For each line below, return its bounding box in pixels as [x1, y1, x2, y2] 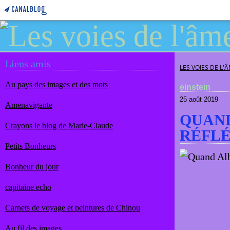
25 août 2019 [180, 95, 218, 103]
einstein [180, 83, 210, 91]
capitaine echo [5, 183, 51, 191]
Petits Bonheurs [5, 142, 56, 150]
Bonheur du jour [5, 162, 59, 171]
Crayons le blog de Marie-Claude [5, 121, 113, 130]
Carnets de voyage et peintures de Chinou [5, 203, 140, 212]
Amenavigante [5, 101, 52, 109]
